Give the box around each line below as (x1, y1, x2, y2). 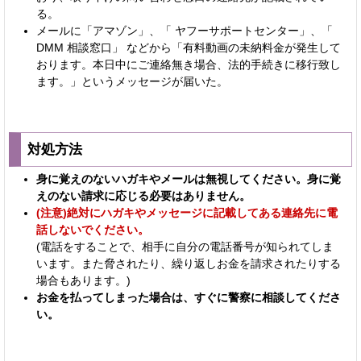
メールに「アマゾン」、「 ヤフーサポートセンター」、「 (35, 23, 333, 37)
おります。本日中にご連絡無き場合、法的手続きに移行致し (35, 57, 341, 71)
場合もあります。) (35, 273, 131, 287)
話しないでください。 (35, 222, 149, 236)
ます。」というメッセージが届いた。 (35, 74, 228, 88)
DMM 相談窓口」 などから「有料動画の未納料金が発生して (35, 40, 341, 54)
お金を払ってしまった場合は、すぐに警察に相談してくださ (35, 290, 341, 304)
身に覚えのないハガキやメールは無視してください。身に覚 (35, 172, 341, 185)
